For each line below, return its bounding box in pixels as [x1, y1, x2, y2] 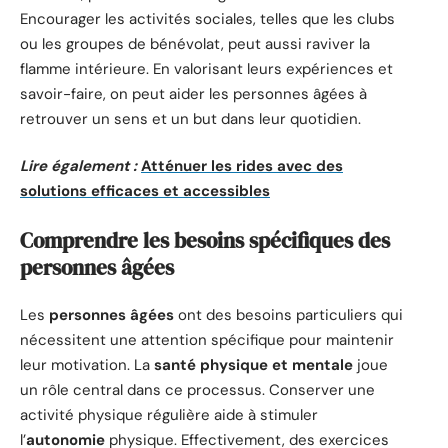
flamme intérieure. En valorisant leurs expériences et [20, 58, 393, 79]
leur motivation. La [20, 355, 154, 376]
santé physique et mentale [154, 355, 353, 376]
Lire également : [20, 156, 137, 177]
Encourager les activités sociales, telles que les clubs [20, 8, 395, 29]
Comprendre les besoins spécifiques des [20, 225, 390, 255]
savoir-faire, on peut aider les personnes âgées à [20, 83, 367, 104]
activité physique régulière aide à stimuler [20, 405, 318, 426]
